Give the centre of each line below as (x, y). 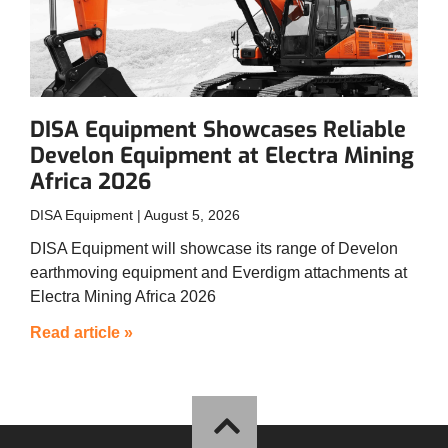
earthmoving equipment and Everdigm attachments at (218, 272)
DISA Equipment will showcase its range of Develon (214, 248)
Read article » (81, 332)
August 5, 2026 (190, 214)
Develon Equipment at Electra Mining (222, 155)
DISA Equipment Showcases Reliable (218, 129)
